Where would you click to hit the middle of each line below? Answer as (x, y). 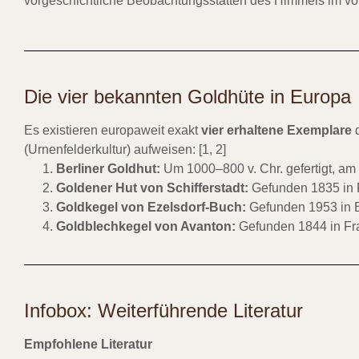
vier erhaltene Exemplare (276, 130)
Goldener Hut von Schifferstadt (150, 188)
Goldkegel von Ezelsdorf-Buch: (151, 207)
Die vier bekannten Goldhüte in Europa (188, 96)
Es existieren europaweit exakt (113, 130)
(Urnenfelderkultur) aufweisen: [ (113, 149)
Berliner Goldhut (106, 168)
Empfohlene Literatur (88, 344)
